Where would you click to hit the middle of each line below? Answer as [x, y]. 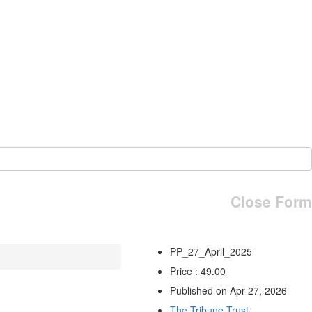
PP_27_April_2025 [211, 251]
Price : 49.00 [197, 271]
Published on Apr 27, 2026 [228, 290]
